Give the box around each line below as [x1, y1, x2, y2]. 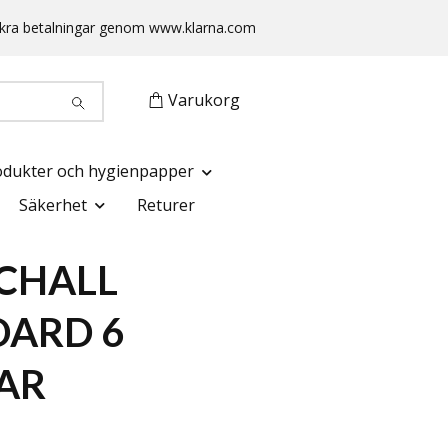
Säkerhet [19, 193, 87, 216]
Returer [137, 193, 195, 216]
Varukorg [168, 88, 240, 111]
